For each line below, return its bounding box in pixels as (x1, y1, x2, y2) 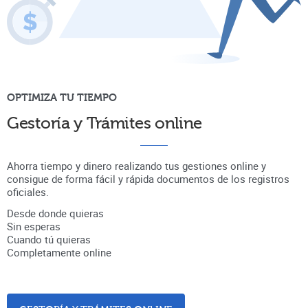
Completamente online (7, 245, 111, 260)
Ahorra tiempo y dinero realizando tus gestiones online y (7, 159, 266, 173)
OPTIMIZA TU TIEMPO (7, 91, 117, 104)
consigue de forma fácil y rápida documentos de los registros (7, 172, 289, 186)
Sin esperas (7, 219, 60, 234)
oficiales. (7, 185, 49, 199)
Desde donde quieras (7, 206, 104, 221)
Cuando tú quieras (7, 232, 91, 247)
